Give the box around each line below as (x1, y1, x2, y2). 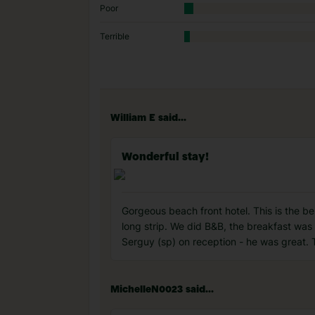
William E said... (110, 113, 186, 123)
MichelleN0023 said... (110, 285, 214, 295)
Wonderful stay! (122, 152, 209, 163)
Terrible (100, 31, 129, 41)
